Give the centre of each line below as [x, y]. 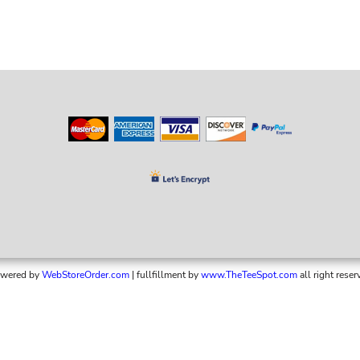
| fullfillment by [164, 275]
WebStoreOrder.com [86, 275]
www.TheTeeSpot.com [249, 275]
